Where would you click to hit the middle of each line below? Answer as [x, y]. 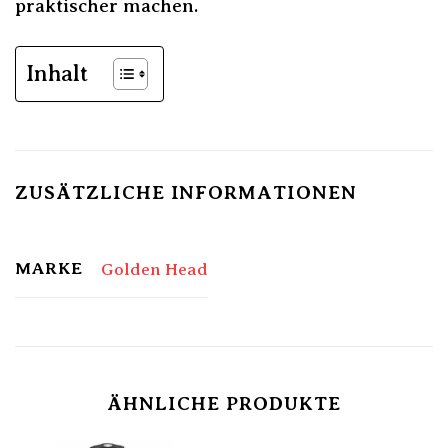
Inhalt [57, 73]
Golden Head [154, 270]
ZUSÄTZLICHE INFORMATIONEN [186, 193]
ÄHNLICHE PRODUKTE [224, 404]
